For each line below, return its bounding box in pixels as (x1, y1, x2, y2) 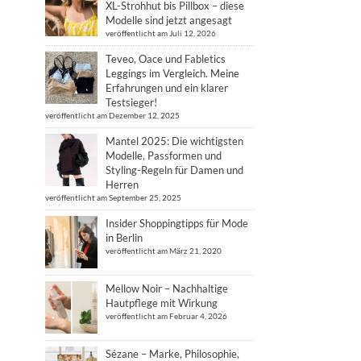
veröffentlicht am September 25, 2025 (45, 193, 181, 202)
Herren (106, 178, 139, 191)
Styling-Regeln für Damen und (106, 164, 243, 176)
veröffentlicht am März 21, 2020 (106, 246, 222, 255)
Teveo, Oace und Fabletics (106, 52, 226, 65)
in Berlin (106, 231, 143, 244)
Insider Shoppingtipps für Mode (106, 217, 248, 230)
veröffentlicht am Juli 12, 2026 (106, 28, 216, 38)
